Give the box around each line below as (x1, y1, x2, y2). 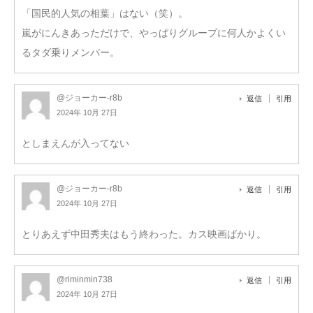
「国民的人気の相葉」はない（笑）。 (22, 7, 188, 19)
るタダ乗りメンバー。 (22, 46, 119, 58)
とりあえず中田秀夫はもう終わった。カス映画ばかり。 (22, 228, 266, 240)
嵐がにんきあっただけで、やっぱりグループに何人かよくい (22, 27, 286, 38)
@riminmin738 (57, 274, 112, 284)
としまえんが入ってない (22, 137, 129, 149)
